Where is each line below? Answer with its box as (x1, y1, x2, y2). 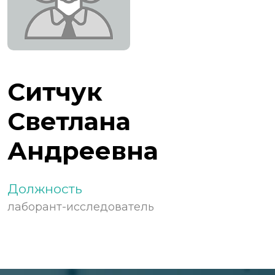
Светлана (7, 106, 131, 137)
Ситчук (7, 77, 103, 107)
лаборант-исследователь (7, 200, 154, 214)
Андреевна (7, 136, 158, 166)
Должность (7, 181, 82, 197)
